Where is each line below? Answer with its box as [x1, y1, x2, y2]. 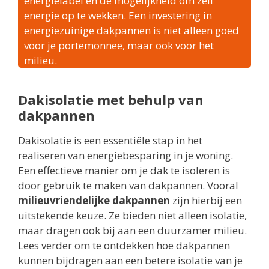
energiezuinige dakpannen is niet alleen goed [24, 23, 239, 38]
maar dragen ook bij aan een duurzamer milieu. [18, 223, 247, 238]
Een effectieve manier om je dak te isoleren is [18, 163, 230, 178]
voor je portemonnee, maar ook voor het [24, 38, 214, 53]
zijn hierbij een [170, 193, 242, 208]
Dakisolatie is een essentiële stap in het [18, 133, 202, 148]
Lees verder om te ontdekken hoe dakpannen [18, 238, 230, 253]
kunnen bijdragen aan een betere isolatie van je [18, 253, 243, 268]
